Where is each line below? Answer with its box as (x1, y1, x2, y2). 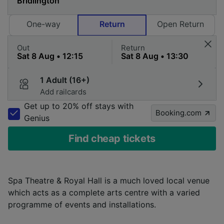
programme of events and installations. (8, 199, 156, 209)
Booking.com (155, 108, 201, 117)
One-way (26, 18, 60, 29)
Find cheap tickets (68, 132, 155, 144)
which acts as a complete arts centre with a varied (8, 187, 200, 197)
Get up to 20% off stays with (24, 100, 133, 111)
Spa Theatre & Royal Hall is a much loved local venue (8, 175, 209, 185)
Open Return (157, 18, 204, 29)
